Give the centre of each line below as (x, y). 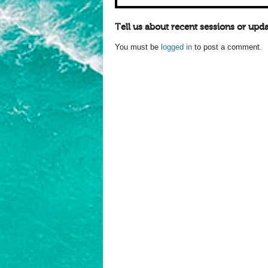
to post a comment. (227, 47)
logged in (176, 47)
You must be (138, 47)
